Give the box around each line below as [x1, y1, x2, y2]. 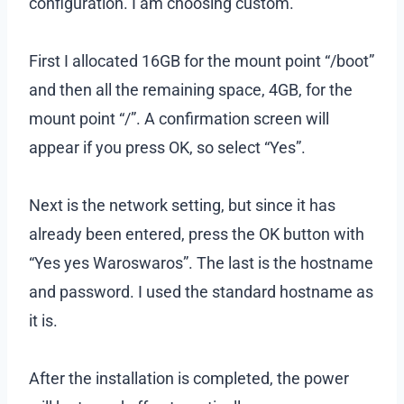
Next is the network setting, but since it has [29, 195, 335, 215]
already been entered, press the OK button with [29, 224, 364, 243]
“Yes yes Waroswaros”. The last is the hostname [29, 252, 373, 272]
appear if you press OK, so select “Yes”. [29, 137, 306, 157]
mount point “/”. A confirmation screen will [29, 108, 329, 128]
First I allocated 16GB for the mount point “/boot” [29, 50, 374, 70]
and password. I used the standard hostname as [29, 281, 373, 301]
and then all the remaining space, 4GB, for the [29, 79, 353, 99]
